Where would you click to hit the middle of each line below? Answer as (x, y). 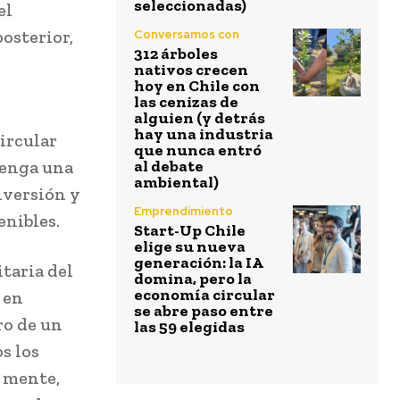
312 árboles (176, 54)
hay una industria (204, 134)
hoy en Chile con (197, 86)
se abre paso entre (204, 311)
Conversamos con (187, 35)
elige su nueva (190, 247)
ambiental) (176, 183)
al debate (169, 167)
